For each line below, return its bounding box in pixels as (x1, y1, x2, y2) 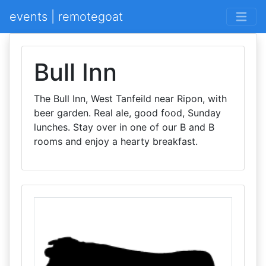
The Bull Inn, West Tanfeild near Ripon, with (34, 93, 227, 104)
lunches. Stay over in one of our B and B (34, 121, 214, 133)
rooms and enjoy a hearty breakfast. (34, 135, 198, 147)
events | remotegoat (9, 9, 123, 24)
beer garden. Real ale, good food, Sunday (34, 107, 221, 119)
